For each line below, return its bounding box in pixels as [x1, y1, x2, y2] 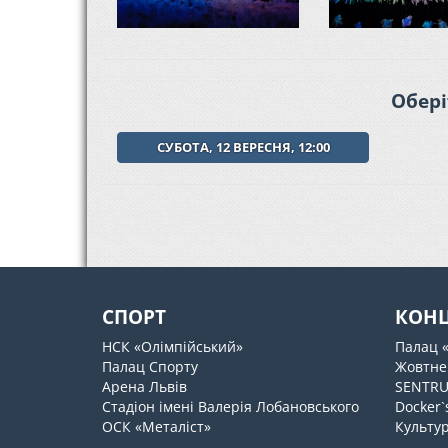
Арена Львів [102, 376, 187, 396]
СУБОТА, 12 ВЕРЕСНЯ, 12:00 [156, 137, 330, 156]
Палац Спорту [102, 356, 198, 376]
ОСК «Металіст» [102, 416, 211, 436]
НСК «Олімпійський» [102, 336, 243, 356]
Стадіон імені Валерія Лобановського [102, 396, 359, 416]
